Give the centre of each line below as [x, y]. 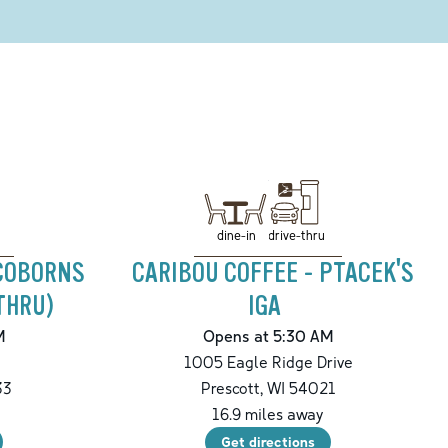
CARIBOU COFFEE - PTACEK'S [272, 273]
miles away [282, 414]
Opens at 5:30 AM [268, 336]
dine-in [236, 234]
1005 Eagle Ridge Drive [268, 362]
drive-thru [296, 234]
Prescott [230, 388]
